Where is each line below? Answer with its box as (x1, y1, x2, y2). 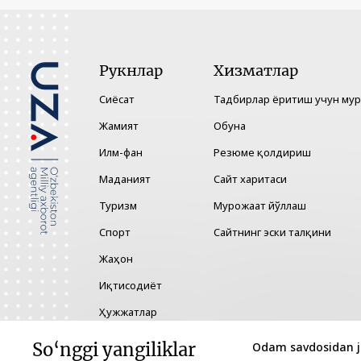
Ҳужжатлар (99, 305, 157, 320)
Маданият (99, 172, 151, 187)
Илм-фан (99, 145, 143, 160)
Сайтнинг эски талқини (214, 225, 331, 240)
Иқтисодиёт (99, 278, 162, 293)
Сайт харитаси (214, 172, 287, 187)
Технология (99, 331, 159, 346)
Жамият (99, 118, 139, 134)
